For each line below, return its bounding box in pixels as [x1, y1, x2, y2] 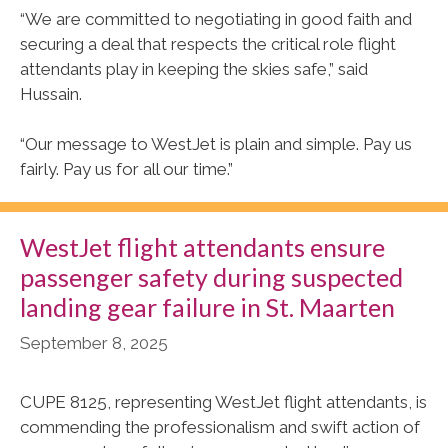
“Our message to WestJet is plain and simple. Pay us [20, 134, 412, 155]
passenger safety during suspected [20, 262, 403, 293]
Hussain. [20, 83, 82, 104]
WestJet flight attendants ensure [20, 232, 385, 263]
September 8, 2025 [20, 332, 168, 353]
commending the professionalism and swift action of [20, 416, 420, 437]
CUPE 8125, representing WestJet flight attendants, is [20, 391, 427, 412]
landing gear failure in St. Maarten [20, 292, 395, 323]
